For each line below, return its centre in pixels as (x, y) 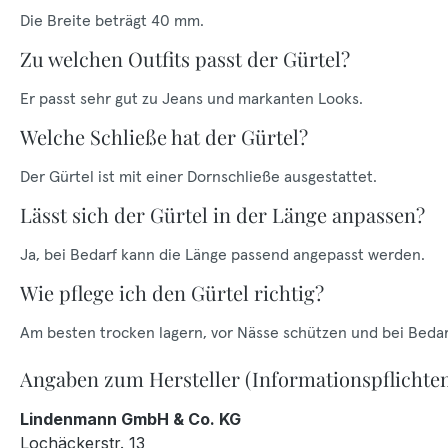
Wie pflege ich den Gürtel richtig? (172, 292)
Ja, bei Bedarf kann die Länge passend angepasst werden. (222, 254)
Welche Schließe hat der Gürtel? (164, 136)
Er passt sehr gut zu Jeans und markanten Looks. (191, 98)
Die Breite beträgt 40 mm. (112, 20)
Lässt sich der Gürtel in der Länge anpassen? (222, 214)
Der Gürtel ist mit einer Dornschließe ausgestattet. (198, 176)
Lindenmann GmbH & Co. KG (130, 419)
